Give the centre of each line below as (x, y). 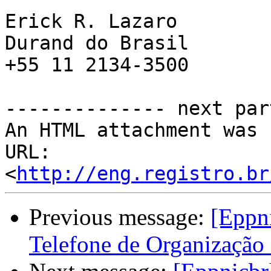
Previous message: (120, 217)
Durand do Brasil (97, 43)
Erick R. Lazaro (91, 21)
